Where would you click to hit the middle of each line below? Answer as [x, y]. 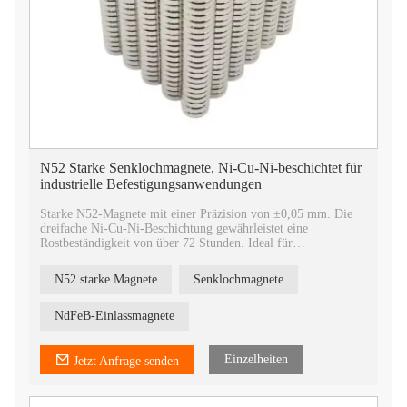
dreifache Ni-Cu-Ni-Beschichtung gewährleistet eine [174, 228]
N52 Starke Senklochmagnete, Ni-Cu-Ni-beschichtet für [201, 168]
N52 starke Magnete [106, 279]
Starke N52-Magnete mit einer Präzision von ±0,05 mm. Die [196, 214]
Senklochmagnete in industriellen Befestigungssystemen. [185, 258]
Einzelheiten [256, 359]
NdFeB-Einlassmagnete [114, 316]
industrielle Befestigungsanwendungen [151, 184]
